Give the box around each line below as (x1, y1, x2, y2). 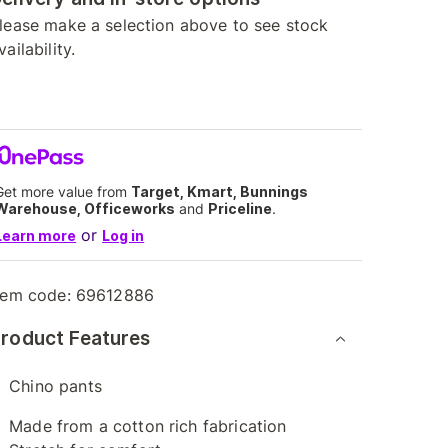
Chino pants (9, 376, 102, 396)
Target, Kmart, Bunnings (131, 183, 309, 200)
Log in (102, 227, 145, 244)
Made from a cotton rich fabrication (9, 416, 287, 436)
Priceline (208, 200, 273, 217)
